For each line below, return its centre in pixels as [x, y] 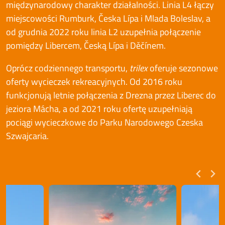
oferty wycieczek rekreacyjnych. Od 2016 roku [94, 82]
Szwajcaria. [27, 136]
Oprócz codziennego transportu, [68, 68]
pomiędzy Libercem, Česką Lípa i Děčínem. [87, 45]
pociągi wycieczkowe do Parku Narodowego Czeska [104, 122]
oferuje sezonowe [184, 68]
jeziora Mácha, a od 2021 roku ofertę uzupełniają [99, 109]
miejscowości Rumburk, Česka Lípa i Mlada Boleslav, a [108, 18]
